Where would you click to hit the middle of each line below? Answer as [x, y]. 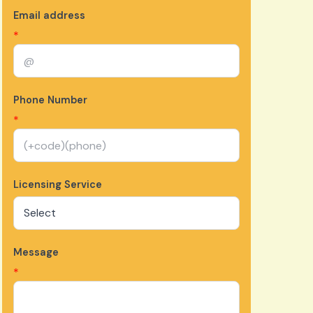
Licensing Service [57, 185]
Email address [49, 16]
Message [36, 253]
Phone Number [50, 100]
